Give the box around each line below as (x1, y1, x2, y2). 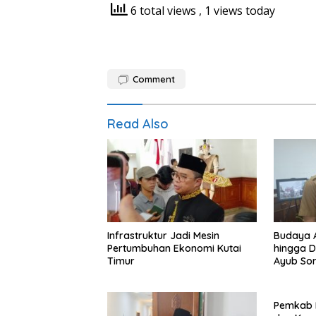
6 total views (128, 2, 199, 18)
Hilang (273, 267, 303, 281)
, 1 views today (199, 2, 275, 18)
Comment (133, 73, 175, 85)
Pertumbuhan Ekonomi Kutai (107, 242, 241, 255)
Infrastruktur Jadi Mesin (107, 229, 219, 243)
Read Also (107, 115, 169, 132)
